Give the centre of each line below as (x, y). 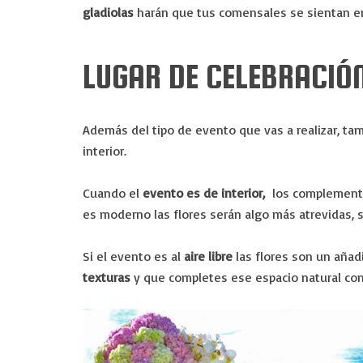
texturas (107, 277)
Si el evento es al (133, 256)
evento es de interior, (204, 193)
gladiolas (108, 12)
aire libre (208, 256)
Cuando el (113, 193)
